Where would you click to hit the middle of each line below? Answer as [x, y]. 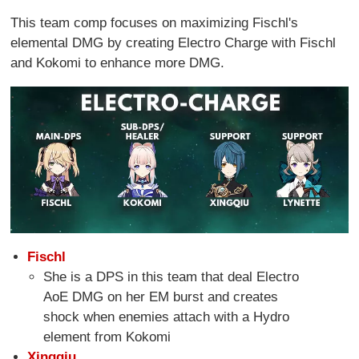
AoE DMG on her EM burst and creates [161, 297]
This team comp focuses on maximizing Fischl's [155, 23]
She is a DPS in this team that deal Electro [171, 277]
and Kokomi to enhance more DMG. [118, 63]
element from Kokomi [107, 337]
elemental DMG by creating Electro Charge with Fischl [173, 43]
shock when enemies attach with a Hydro [167, 317]
